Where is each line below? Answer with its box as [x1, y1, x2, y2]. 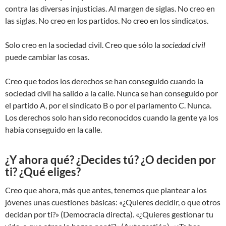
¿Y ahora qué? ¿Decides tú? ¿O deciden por [5, 153, 216, 167]
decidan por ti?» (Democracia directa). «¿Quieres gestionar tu [5, 209, 213, 219]
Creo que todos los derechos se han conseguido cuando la [5, 76, 203, 86]
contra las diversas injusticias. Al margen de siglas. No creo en [5, 4, 215, 14]
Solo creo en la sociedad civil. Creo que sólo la [5, 40, 162, 50]
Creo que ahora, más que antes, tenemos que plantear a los [5, 185, 207, 195]
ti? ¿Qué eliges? [5, 165, 81, 179]
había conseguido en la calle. [5, 125, 102, 135]
